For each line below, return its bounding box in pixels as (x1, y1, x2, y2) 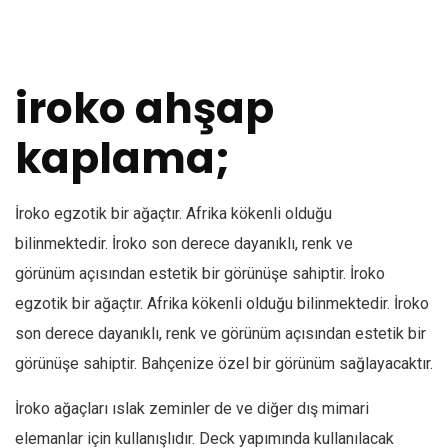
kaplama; (15, 128, 230, 188)
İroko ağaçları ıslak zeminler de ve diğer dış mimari (15, 398, 369, 418)
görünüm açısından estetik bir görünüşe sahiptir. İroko (15, 263, 385, 283)
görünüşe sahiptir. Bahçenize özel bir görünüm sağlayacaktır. (15, 353, 433, 373)
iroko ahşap (15, 78, 274, 138)
